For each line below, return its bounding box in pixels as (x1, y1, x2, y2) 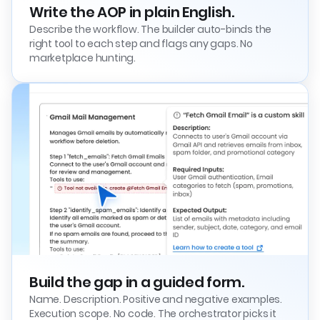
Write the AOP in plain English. (29, 1, 234, 22)
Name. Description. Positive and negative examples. (29, 291, 282, 306)
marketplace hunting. (29, 50, 136, 65)
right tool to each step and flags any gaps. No (29, 36, 253, 51)
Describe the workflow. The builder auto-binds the (29, 21, 272, 36)
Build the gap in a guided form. (29, 271, 244, 292)
